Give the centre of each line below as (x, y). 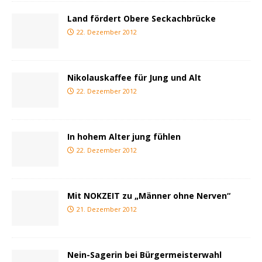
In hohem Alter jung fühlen (124, 137)
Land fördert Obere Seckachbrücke (142, 18)
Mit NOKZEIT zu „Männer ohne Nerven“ (149, 196)
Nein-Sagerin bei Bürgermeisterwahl (144, 255)
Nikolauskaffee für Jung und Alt (134, 78)
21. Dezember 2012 (107, 209)
